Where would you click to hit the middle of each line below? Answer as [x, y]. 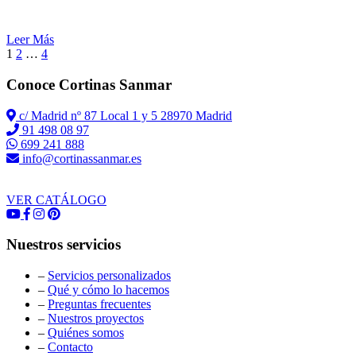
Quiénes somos [86, 333]
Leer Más [30, 40]
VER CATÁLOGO [56, 199]
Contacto [70, 347]
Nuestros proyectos [96, 319]
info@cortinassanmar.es [80, 158]
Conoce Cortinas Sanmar [89, 84]
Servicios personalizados [109, 276]
